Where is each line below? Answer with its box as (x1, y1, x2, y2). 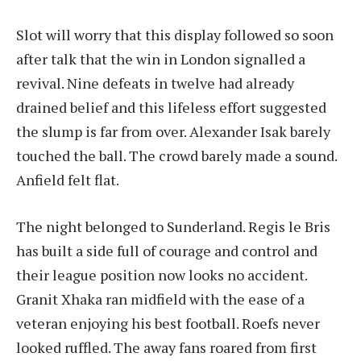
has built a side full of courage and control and (16, 241, 317, 261)
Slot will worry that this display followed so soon (16, 25, 334, 45)
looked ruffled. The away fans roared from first (16, 338, 317, 358)
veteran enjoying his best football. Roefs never (16, 313, 320, 334)
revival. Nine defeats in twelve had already (16, 73, 294, 93)
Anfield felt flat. (16, 170, 119, 190)
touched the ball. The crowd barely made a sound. (16, 146, 337, 166)
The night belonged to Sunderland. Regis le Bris (16, 217, 330, 237)
